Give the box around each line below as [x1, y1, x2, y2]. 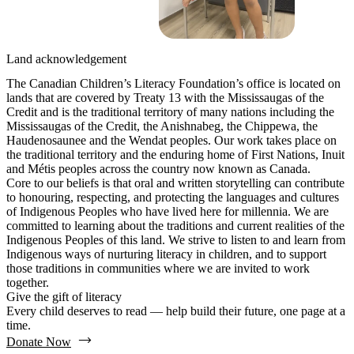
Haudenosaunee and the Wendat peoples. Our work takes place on [6, 134, 337, 148]
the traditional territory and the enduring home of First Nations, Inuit [6, 148, 345, 162]
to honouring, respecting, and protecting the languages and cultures [6, 190, 339, 205]
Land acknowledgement [6, 52, 126, 66]
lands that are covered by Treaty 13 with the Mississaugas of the [6, 91, 324, 105]
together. [6, 276, 49, 290]
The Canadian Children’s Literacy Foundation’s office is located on [6, 77, 341, 91]
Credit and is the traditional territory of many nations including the [6, 105, 334, 119]
